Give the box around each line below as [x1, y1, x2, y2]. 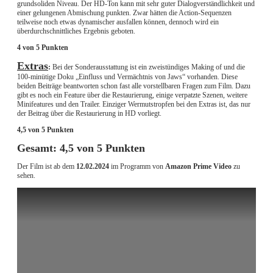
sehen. [17, 171, 35, 180]
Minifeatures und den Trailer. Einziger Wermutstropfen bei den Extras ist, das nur [17, 100, 250, 109]
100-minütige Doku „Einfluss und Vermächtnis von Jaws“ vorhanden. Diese [17, 73, 238, 82]
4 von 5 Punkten [17, 43, 68, 52]
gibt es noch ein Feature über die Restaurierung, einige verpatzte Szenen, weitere [17, 91, 247, 100]
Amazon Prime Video [165, 162, 233, 171]
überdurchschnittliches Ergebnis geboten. [17, 27, 135, 36]
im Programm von [109, 162, 165, 171]
